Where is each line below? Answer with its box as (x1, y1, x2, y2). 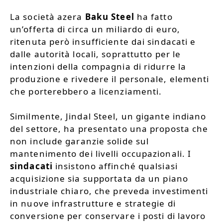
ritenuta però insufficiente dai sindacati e (10, 35, 196, 47)
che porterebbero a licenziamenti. (10, 85, 162, 97)
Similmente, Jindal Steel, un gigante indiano (10, 111, 207, 122)
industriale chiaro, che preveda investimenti (10, 185, 209, 197)
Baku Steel (85, 10, 134, 22)
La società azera (10, 10, 85, 22)
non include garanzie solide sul (10, 135, 149, 147)
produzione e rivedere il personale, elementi (10, 73, 210, 85)
